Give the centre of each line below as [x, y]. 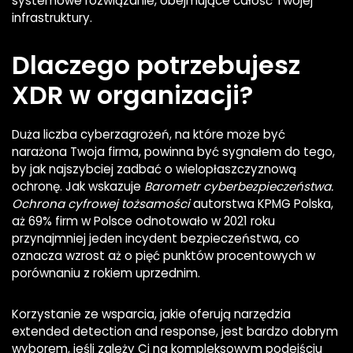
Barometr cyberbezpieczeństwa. [239, 187]
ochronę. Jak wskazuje [78, 187]
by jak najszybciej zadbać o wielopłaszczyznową [154, 169]
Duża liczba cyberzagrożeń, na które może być [149, 135]
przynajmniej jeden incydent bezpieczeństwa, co [156, 239]
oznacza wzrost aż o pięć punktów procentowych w [163, 256]
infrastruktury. [52, 18]
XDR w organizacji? [132, 95]
